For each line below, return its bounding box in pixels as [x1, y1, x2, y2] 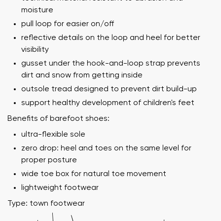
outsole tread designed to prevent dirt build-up [21, 85, 197, 93]
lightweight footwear [21, 184, 99, 192]
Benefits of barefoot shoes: [7, 114, 110, 123]
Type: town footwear [7, 199, 85, 208]
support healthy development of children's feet [21, 99, 194, 107]
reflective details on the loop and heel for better [21, 34, 200, 42]
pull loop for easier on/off [21, 20, 114, 28]
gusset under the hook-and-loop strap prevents [21, 59, 200, 68]
